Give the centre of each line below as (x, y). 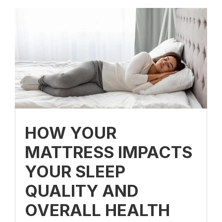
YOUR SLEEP (75, 172)
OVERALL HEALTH (97, 210)
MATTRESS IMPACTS (109, 152)
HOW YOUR (71, 133)
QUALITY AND (82, 191)
